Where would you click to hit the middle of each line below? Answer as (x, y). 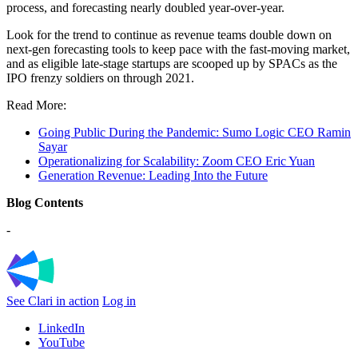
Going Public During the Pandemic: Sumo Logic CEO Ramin (195, 133)
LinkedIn (62, 328)
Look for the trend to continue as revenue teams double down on (169, 35)
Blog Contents (45, 203)
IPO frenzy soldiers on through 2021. (100, 78)
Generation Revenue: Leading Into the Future (153, 176)
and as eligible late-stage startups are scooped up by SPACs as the (172, 64)
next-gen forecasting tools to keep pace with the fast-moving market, (178, 50)
